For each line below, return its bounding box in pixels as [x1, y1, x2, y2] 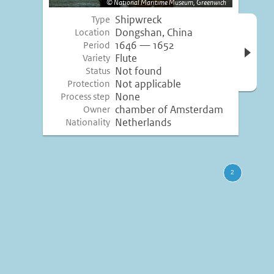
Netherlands [115, 116, 171, 129]
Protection [67, 78, 111, 89]
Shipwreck [115, 13, 162, 26]
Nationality [65, 117, 111, 128]
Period [83, 40, 111, 51]
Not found [115, 65, 162, 78]
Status [86, 65, 111, 76]
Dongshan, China [115, 26, 193, 39]
